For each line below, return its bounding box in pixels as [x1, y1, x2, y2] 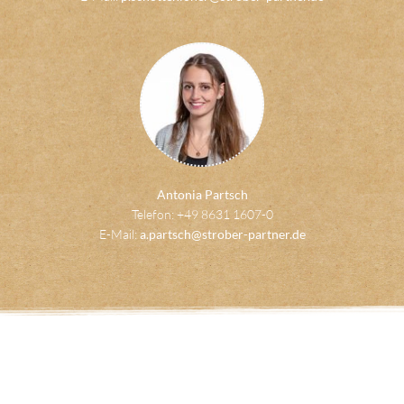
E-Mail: [98, 225, 140, 242]
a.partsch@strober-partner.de [139, 225, 306, 242]
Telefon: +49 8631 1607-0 [131, 206, 273, 222]
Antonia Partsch [156, 186, 248, 202]
